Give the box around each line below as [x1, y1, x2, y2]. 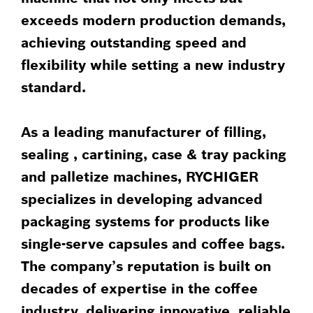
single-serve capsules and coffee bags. [21, 235, 285, 252]
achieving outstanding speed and [21, 34, 247, 51]
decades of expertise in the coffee [21, 279, 258, 297]
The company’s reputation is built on [21, 257, 271, 275]
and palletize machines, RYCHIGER [21, 168, 259, 185]
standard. [21, 78, 86, 96]
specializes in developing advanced [21, 190, 263, 208]
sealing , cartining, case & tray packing [21, 145, 286, 163]
